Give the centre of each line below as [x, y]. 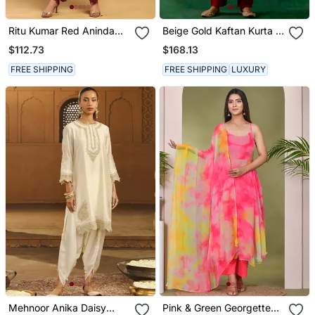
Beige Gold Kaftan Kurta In [224, 30]
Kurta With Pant [44, 42]
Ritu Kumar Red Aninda [61, 30]
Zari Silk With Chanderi [215, 42]
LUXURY [249, 70]
